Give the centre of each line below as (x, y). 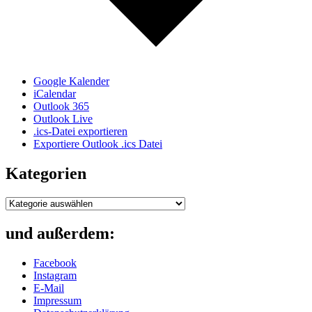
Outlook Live (63, 119)
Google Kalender (71, 81)
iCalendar (55, 94)
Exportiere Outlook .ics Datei (98, 144)
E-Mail (49, 288)
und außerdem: (60, 234)
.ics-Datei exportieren (80, 132)
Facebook (55, 263)
